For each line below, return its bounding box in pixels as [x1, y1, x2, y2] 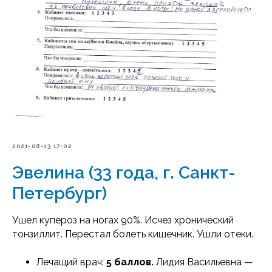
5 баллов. [106, 256, 156, 268]
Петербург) [12, 183, 107, 204]
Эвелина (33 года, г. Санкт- [12, 163, 236, 183]
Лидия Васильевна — [156, 256, 253, 268]
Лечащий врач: [36, 256, 106, 268]
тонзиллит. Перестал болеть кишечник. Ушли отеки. [12, 228, 256, 240]
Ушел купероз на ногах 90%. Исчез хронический [12, 214, 234, 226]
